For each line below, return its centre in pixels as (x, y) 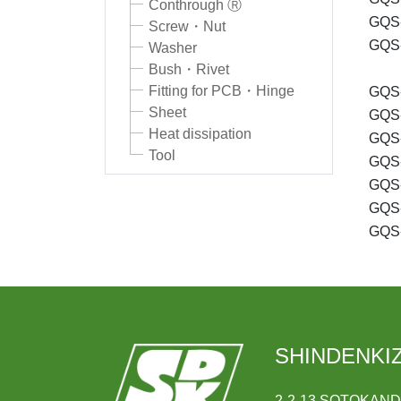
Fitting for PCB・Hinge (222, 91)
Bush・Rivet (189, 70)
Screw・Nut (187, 27)
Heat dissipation (200, 134)
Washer (173, 48)
